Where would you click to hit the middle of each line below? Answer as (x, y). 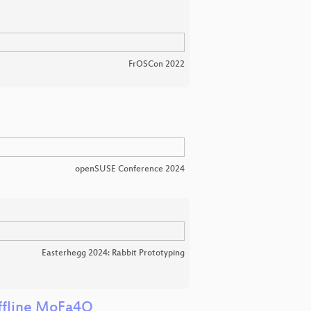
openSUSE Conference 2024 (130, 170)
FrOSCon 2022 (157, 64)
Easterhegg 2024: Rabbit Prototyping (113, 253)
